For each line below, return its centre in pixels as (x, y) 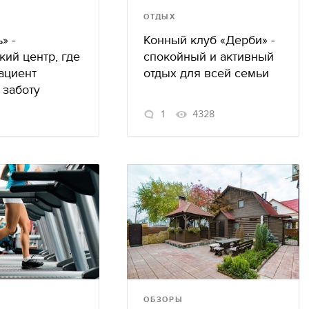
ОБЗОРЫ (163, 299)
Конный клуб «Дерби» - (209, 41)
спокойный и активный (209, 57)
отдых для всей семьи (206, 74)
